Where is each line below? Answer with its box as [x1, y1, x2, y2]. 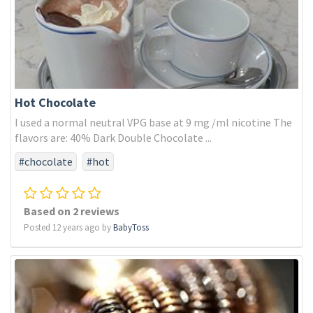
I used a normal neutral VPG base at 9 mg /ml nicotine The [15, 115, 292, 129]
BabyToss [113, 221, 149, 233]
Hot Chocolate [15, 94, 96, 110]
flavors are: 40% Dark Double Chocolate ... [15, 131, 212, 145]
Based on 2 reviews [24, 204, 119, 218]
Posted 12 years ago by [24, 221, 113, 233]
